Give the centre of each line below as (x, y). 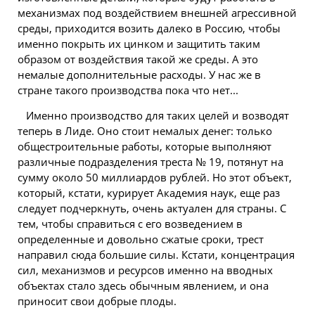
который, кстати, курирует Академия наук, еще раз (149, 193)
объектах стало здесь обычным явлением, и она (143, 285)
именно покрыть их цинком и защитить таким (139, 44)
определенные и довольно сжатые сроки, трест (141, 239)
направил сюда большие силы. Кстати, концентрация (156, 255)
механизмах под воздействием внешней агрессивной (157, 13)
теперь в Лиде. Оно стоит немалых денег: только (145, 131)
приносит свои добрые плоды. (97, 301)
